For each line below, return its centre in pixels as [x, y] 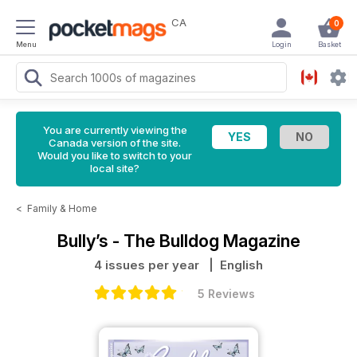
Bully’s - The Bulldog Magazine [178, 241]
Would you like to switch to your [115, 155]
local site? [115, 168]
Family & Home [62, 208]
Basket [329, 44]
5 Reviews [226, 294]
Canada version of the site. [115, 143]
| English [233, 265]
